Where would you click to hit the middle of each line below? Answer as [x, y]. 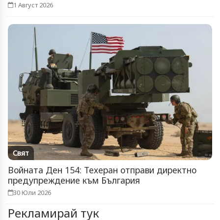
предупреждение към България [74, 180]
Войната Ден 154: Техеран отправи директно [102, 170]
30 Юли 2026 [32, 193]
